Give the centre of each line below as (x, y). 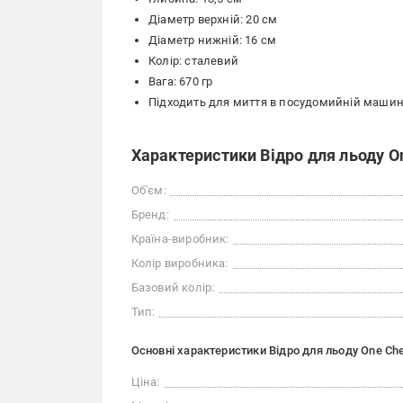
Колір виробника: (179, 263)
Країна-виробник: (180, 239)
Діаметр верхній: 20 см (213, 19)
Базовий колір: (173, 287)
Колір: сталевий (193, 61)
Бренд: (150, 215)
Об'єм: (148, 190)
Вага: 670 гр (181, 81)
